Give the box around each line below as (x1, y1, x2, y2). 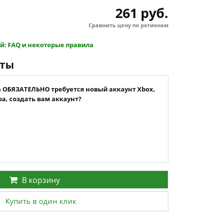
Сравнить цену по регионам (89, 21, 168, 29)
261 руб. (115, 4, 168, 22)
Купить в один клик (5, 196, 76, 206)
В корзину (21, 175, 60, 185)
